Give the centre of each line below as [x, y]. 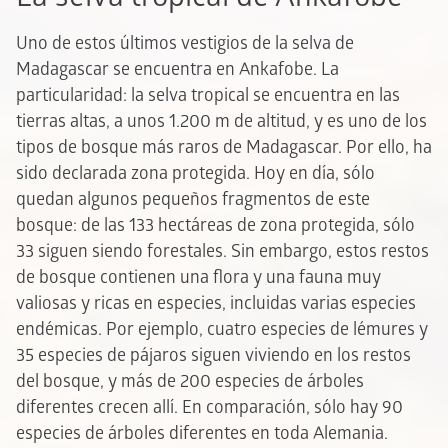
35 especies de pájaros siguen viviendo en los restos [213, 355]
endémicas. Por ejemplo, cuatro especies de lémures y [222, 329]
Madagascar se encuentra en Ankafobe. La [177, 69]
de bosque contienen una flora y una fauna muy [198, 277]
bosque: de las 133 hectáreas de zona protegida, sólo [215, 225]
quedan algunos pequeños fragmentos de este [193, 199]
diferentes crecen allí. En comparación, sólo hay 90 [209, 407]
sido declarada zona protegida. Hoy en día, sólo [195, 173]
